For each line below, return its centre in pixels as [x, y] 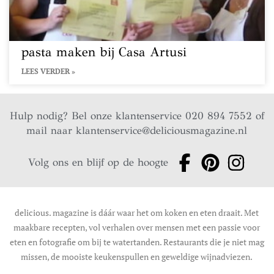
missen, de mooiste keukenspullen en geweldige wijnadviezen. [137, 257]
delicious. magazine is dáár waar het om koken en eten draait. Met [137, 213]
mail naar [51, 131]
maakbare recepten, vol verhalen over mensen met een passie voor [137, 227]
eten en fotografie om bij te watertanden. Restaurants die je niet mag [137, 242]
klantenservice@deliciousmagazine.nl [162, 131]
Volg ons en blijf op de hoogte [98, 162]
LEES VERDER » [48, 71]
